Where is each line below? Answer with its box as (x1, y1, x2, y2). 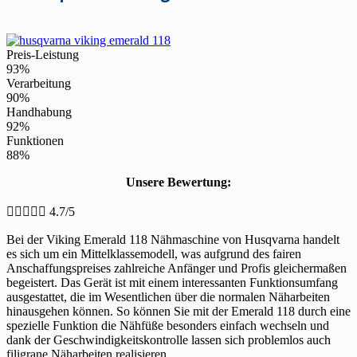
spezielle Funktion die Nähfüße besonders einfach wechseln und (6, 318, 329, 332)
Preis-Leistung (6, 47, 79, 61)
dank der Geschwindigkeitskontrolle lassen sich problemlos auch (6, 332, 331, 347)
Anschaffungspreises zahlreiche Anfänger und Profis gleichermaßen (6, 261, 347, 275)
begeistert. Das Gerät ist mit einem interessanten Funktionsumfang (6, 275, 338, 289)
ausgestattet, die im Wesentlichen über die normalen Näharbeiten (6, 289, 330, 304)
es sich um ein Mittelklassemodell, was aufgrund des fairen (6, 246, 301, 261)
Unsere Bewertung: (126, 175, 231, 189)
